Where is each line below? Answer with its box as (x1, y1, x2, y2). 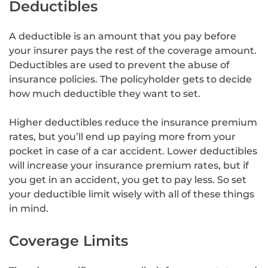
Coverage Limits (9, 232, 128, 249)
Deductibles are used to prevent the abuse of (9, 59, 230, 71)
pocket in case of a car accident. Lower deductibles (9, 145, 257, 157)
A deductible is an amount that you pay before (9, 30, 236, 42)
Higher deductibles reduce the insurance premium (9, 116, 257, 128)
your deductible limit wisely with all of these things (9, 188, 254, 200)
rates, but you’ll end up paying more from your (9, 130, 236, 142)
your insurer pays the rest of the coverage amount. (9, 44, 257, 56)
